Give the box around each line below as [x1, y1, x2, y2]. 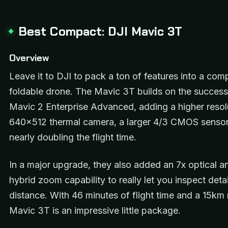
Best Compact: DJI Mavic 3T [18, 23, 183, 39]
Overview [9, 52, 51, 65]
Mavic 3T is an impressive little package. [9, 205, 181, 216]
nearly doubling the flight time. [9, 131, 136, 142]
